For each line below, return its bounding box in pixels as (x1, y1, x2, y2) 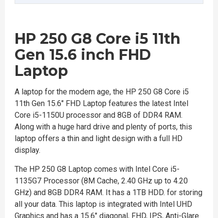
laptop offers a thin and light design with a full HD (15, 134, 182, 143)
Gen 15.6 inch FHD (15, 46, 151, 64)
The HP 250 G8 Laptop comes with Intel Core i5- (15, 164, 180, 174)
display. (15, 145, 40, 155)
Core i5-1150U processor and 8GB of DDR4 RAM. (15, 110, 182, 120)
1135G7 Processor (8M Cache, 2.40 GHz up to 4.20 (15, 176, 188, 185)
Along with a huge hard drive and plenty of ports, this (15, 122, 192, 131)
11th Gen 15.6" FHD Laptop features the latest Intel (15, 99, 188, 108)
